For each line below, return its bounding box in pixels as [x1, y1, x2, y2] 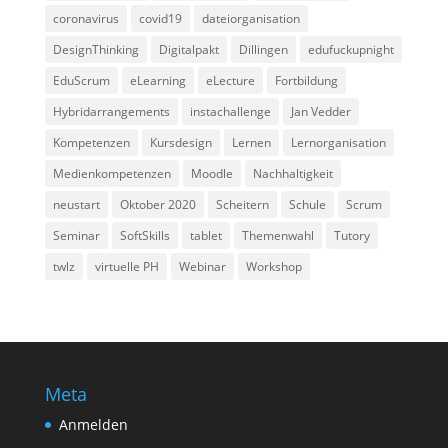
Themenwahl [241, 227, 314, 244]
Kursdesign [149, 134, 212, 151]
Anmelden [58, 415, 128, 434]
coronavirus [52, 10, 119, 27]
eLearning [129, 72, 186, 89]
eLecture [205, 72, 255, 89]
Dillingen [238, 41, 288, 58]
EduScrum [52, 72, 110, 89]
